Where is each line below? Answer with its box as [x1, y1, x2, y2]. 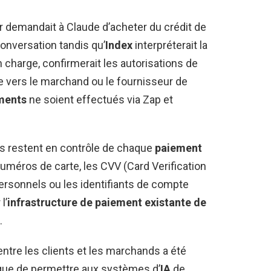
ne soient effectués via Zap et [27, 93, 173, 106]
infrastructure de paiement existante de [7, 195, 206, 209]
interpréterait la [132, 38, 207, 51]
